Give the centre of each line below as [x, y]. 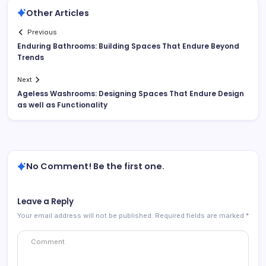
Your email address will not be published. [85, 216]
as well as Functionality [62, 105]
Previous [42, 32]
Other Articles [58, 13]
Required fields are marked [200, 216]
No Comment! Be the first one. [95, 167]
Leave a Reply [45, 202]
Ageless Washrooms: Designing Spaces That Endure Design [131, 94]
